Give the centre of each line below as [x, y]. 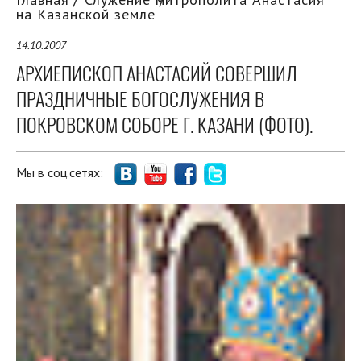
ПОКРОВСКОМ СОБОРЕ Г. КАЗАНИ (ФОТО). [164, 125]
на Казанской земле [86, 15]
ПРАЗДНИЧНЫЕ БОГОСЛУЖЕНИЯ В [140, 100]
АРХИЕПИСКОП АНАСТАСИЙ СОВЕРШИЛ [157, 74]
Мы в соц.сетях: [61, 173]
